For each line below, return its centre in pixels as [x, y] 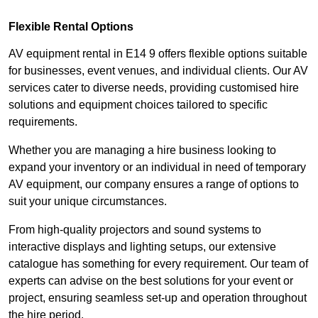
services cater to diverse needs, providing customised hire [154, 87]
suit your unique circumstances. [88, 201]
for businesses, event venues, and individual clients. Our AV [158, 70]
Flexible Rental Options [71, 26]
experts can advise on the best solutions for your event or [151, 280]
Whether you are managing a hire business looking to [142, 150]
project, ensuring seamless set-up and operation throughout [158, 297]
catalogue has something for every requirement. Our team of [158, 263]
